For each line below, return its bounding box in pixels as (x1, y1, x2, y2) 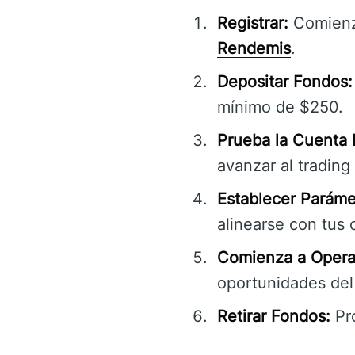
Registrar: (217, 13, 288, 33)
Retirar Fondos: (217, 307, 330, 326)
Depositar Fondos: (217, 72, 353, 92)
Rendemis (217, 39, 291, 59)
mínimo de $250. (217, 97, 343, 117)
